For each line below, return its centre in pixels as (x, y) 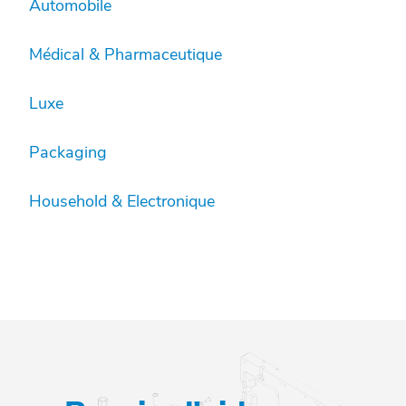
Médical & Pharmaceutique (126, 55)
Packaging (68, 153)
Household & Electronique (122, 202)
